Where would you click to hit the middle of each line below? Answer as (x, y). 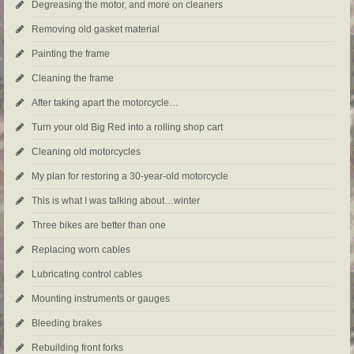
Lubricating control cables (87, 275)
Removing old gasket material (96, 30)
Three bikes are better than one (99, 226)
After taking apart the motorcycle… (105, 103)
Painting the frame (71, 54)
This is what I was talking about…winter (116, 201)
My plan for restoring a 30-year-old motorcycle (130, 177)
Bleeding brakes (67, 324)
